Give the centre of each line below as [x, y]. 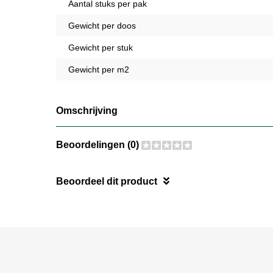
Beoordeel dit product [107, 181]
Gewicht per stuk [101, 47]
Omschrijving [87, 110]
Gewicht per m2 [99, 69]
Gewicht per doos [102, 25]
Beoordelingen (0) [99, 144]
